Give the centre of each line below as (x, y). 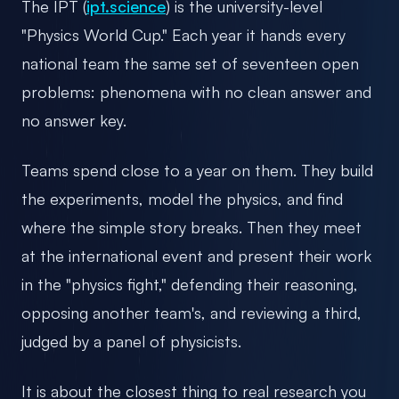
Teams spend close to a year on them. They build (197, 170)
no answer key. (74, 120)
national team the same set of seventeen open (190, 63)
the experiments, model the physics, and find (182, 198)
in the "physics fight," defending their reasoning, (190, 284)
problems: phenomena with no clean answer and (196, 91)
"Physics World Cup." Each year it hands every (183, 34)
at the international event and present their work (196, 255)
